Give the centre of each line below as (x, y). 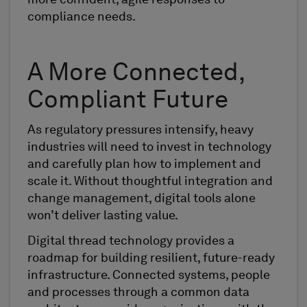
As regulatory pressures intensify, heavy (140, 130)
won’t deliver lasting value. (103, 216)
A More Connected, (136, 74)
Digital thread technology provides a (131, 242)
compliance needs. (82, 17)
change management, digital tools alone (142, 198)
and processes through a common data (138, 293)
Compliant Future (128, 101)
